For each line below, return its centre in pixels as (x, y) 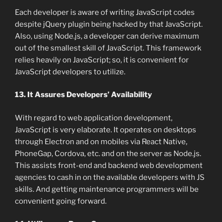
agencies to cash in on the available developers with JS (110, 177)
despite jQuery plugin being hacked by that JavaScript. (109, 24)
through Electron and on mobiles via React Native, (101, 141)
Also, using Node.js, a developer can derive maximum (107, 36)
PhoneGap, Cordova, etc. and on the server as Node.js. (108, 153)
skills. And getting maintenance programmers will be (107, 189)
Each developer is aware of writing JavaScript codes (105, 12)
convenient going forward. (61, 201)
